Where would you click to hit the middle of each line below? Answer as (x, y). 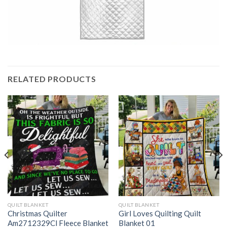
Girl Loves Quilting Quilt (160, 214)
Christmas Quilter (37, 214)
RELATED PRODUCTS (52, 79)
